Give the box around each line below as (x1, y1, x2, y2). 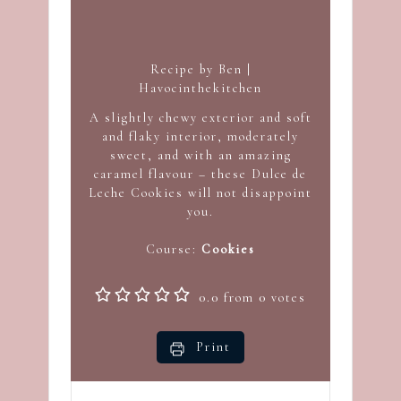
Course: (146, 241, 201, 257)
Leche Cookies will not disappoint (89, 184, 312, 200)
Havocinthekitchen (139, 80, 262, 96)
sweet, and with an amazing (109, 147, 292, 163)
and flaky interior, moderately (102, 128, 299, 144)
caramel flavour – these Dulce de (94, 166, 307, 182)
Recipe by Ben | (149, 61, 252, 77)
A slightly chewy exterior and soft (89, 109, 312, 125)
